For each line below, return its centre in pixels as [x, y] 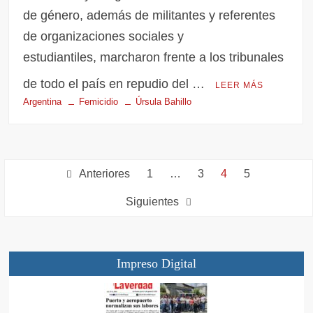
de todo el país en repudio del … [116, 84]
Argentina [43, 102]
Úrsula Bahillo [164, 102]
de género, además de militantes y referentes [150, 16]
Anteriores [105, 174]
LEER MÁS [240, 86]
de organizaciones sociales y [104, 37]
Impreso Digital [156, 264]
